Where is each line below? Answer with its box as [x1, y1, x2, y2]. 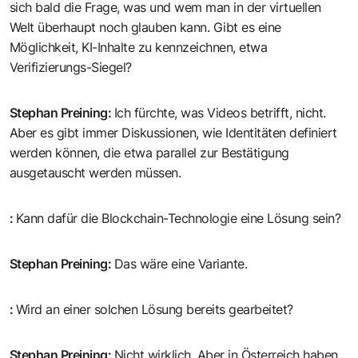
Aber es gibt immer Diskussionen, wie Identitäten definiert [10, 125, 337, 141]
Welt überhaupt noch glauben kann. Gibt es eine [10, 19, 281, 36]
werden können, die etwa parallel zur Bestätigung [10, 145, 289, 161]
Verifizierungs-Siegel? [10, 59, 132, 76]
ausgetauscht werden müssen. [10, 165, 181, 181]
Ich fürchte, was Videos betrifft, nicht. [114, 105, 326, 121]
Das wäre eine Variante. [114, 256, 248, 272]
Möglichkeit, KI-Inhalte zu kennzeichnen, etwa [10, 39, 268, 56]
